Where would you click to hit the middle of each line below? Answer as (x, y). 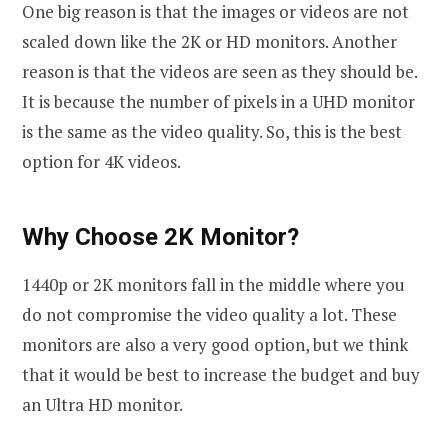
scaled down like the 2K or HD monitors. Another (209, 42)
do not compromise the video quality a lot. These (209, 314)
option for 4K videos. (101, 162)
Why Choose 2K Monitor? (160, 236)
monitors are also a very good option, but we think (215, 344)
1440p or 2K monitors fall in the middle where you (213, 284)
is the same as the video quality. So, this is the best (212, 132)
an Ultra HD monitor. (102, 404)
